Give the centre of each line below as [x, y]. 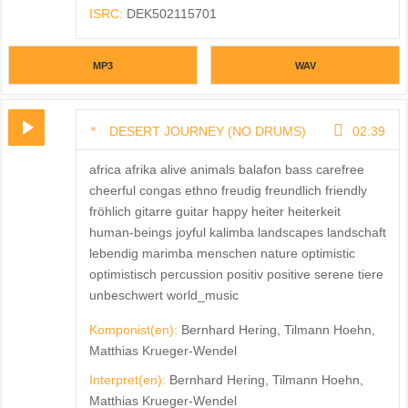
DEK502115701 [171, 13]
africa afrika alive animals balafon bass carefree [226, 169]
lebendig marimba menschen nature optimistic [222, 253]
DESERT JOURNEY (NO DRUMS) [207, 131]
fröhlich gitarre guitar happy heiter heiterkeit [214, 211]
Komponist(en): [135, 329]
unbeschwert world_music [163, 295]
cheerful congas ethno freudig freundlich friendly [228, 190]
